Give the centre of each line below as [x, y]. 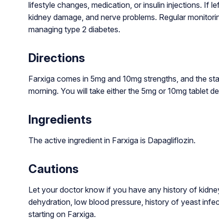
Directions [56, 58]
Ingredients [60, 119]
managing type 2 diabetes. [74, 29]
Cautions [53, 169]
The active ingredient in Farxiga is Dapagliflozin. [112, 140]
